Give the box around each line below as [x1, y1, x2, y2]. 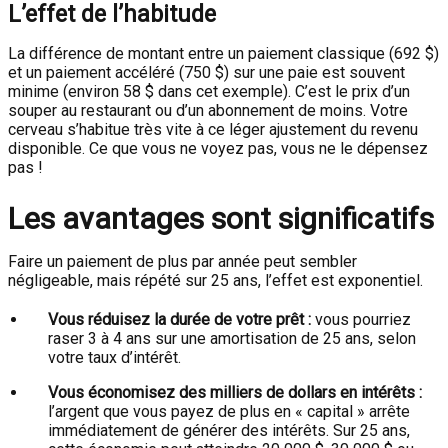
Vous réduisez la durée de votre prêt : [48, 310, 311, 329]
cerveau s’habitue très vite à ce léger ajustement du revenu [8, 120, 418, 139]
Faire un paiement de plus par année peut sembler [8, 252, 357, 271]
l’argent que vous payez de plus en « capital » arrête [48, 402, 410, 421]
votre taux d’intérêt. [48, 348, 181, 367]
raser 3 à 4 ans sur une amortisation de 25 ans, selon [48, 329, 416, 348]
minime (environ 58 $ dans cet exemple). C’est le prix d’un [8, 82, 410, 101]
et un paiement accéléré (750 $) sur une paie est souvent [8, 63, 405, 82]
